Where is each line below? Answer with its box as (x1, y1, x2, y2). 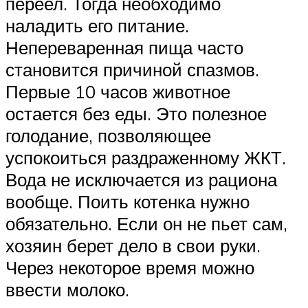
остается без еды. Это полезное (5, 102, 267, 124)
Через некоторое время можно (5, 256, 254, 278)
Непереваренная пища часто (5, 36, 243, 58)
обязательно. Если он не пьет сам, (5, 212, 287, 234)
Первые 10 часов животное (5, 80, 230, 102)
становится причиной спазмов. (5, 58, 259, 80)
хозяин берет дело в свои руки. (5, 234, 261, 256)
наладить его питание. (5, 14, 189, 36)
